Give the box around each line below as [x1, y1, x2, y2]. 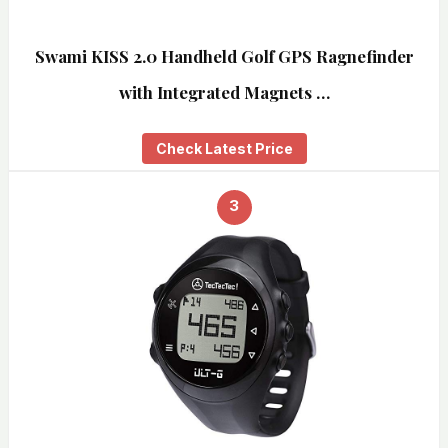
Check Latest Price [155, 139, 293, 157]
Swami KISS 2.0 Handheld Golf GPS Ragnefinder [34, 44, 414, 67]
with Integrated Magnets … [118, 80, 330, 103]
